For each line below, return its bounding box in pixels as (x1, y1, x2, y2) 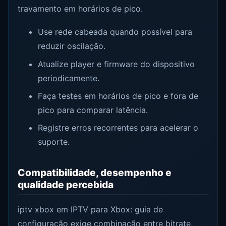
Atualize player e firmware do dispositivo (37, 59, 195, 69)
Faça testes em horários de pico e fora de (37, 90, 198, 101)
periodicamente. (37, 73, 99, 83)
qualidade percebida (18, 179, 114, 191)
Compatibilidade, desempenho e (18, 166, 172, 179)
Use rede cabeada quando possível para (37, 27, 192, 37)
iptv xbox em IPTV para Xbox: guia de (18, 204, 163, 214)
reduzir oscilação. (37, 41, 105, 51)
